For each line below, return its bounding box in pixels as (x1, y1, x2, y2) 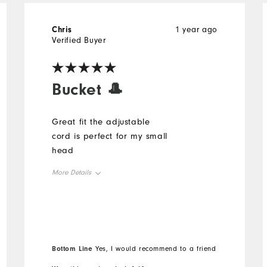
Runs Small (52, 222, 86, 230)
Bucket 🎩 (52, 79, 124, 99)
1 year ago (175, 24, 218, 35)
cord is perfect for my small (52, 131, 167, 141)
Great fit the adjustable (52, 116, 150, 127)
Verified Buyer (52, 35, 106, 45)
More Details (52, 168, 92, 176)
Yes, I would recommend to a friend (92, 244, 216, 253)
